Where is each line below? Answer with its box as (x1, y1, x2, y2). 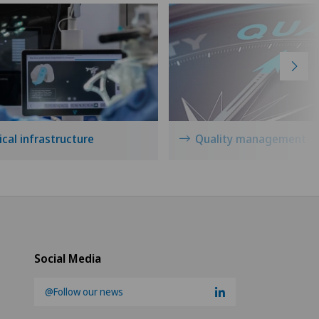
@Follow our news (45, 284, 123, 298)
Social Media (34, 250, 101, 266)
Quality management (195, 130, 306, 147)
